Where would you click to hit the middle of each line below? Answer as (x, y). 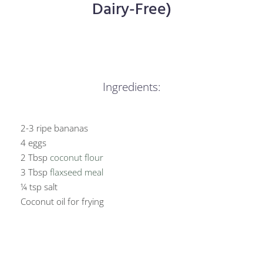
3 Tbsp (35, 172)
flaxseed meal (77, 172)
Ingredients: (131, 87)
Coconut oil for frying (62, 201)
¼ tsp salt (39, 186)
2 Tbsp (35, 157)
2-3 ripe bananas (54, 128)
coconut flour (77, 157)
